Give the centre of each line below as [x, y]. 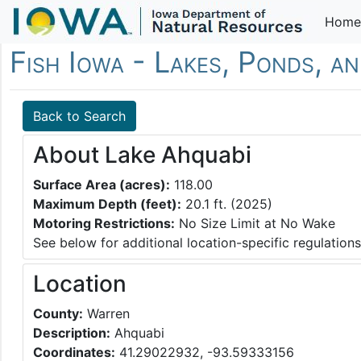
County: [58, 314]
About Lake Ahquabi [142, 155]
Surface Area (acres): [102, 185]
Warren [106, 314]
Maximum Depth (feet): [107, 204]
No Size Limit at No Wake [257, 224]
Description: [72, 333]
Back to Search [79, 116]
